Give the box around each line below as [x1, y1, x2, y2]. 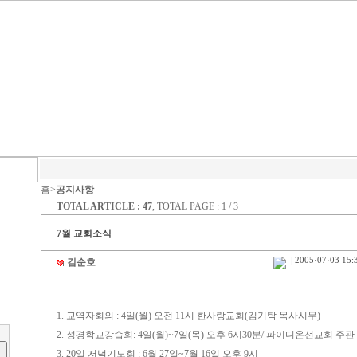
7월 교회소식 [56, 228, 112, 239]
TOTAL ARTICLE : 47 [56, 201, 152, 212]
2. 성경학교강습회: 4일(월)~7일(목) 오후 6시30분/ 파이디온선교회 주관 [56, 329, 355, 340]
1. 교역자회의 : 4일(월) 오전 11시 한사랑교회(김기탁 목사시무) [56, 310, 320, 321]
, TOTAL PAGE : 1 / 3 [151, 201, 238, 212]
